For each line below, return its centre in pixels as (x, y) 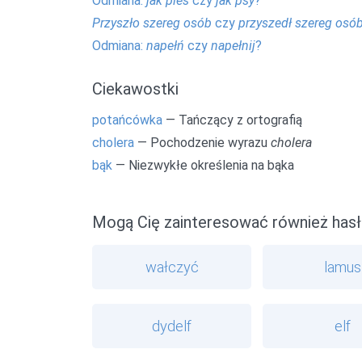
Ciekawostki (135, 89)
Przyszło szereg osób (152, 23)
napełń (165, 45)
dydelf (172, 326)
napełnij (233, 45)
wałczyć (172, 267)
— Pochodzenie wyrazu (202, 143)
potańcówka (127, 120)
